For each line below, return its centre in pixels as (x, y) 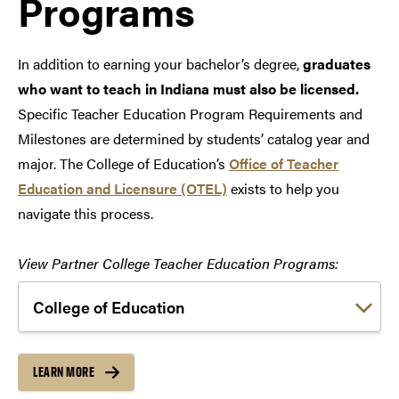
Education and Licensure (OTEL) (122, 189)
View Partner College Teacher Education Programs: (178, 264)
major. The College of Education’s (123, 164)
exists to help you (283, 189)
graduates (337, 64)
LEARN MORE (64, 372)
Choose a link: (62, 292)
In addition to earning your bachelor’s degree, (160, 64)
